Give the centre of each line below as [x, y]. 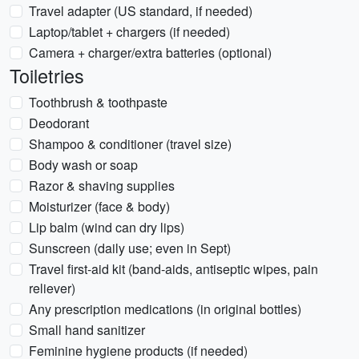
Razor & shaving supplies [102, 186]
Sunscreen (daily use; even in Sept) [130, 248]
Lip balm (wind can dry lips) [107, 227]
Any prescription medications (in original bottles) [165, 309]
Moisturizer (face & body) [99, 206]
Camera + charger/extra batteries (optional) [150, 52]
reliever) [52, 288]
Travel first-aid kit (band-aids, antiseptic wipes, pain [173, 269]
